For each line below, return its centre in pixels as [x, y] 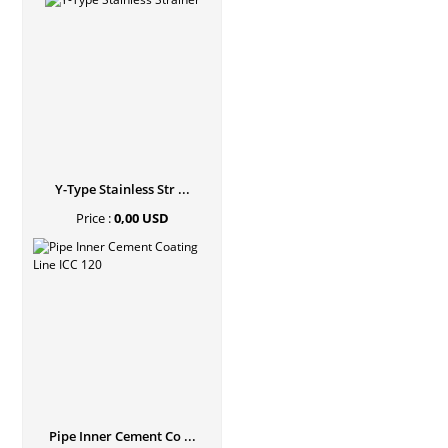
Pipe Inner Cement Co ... [122, 436]
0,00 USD [141, 218]
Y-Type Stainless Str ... [122, 189]
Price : [94, 218]
